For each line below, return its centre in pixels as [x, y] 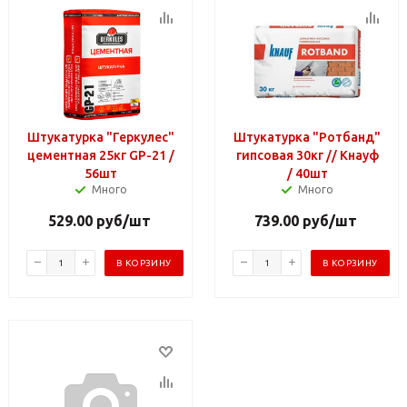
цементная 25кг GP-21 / [101, 155]
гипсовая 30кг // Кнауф [307, 155]
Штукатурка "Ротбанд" [307, 137]
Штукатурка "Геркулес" [101, 137]
